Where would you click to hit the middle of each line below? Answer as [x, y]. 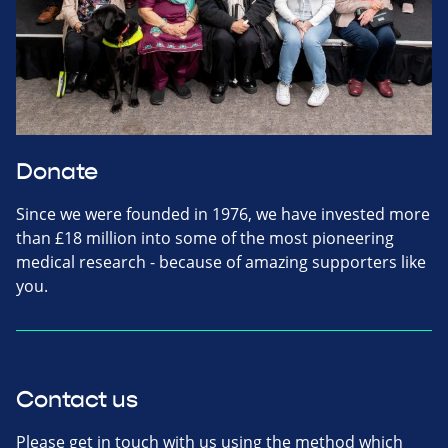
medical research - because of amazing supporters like [221, 261]
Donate [57, 171]
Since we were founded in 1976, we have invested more [223, 213]
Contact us [77, 399]
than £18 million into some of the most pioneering [205, 237]
